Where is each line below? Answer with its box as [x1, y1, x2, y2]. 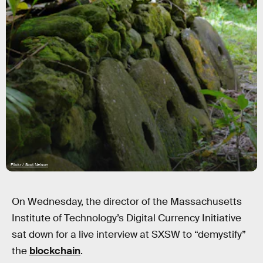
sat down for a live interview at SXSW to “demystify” [12, 228, 246, 241]
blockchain [29, 245, 80, 257]
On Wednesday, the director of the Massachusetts [12, 195, 242, 208]
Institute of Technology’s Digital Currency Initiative [12, 212, 241, 224]
